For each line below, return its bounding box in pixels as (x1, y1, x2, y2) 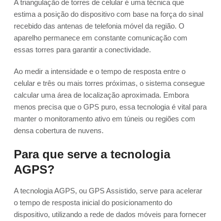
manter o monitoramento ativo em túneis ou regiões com (14, 114, 195, 123)
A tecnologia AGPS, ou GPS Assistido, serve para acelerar (14, 186, 202, 195)
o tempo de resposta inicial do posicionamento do (14, 198, 172, 207)
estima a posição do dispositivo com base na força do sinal (14, 10, 203, 19)
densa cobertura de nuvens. (14, 126, 104, 135)
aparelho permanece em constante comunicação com (14, 34, 187, 42)
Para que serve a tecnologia (14, 147, 170, 161)
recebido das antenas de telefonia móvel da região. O (14, 22, 184, 31)
